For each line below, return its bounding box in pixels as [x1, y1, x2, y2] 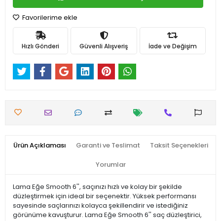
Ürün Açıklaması [13, 141, 66, 150]
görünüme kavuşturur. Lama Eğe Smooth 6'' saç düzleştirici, [13, 210, 202, 220]
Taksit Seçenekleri [149, 141, 208, 150]
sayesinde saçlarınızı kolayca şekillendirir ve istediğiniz [13, 201, 188, 211]
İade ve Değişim [148, 41, 197, 50]
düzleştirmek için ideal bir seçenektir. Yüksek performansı [13, 191, 196, 201]
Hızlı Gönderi [22, 41, 60, 50]
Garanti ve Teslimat [75, 141, 140, 150]
